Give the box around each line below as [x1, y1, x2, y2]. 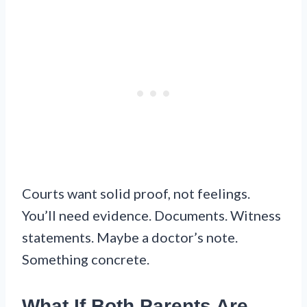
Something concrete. [22, 251, 149, 268]
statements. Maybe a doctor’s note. [22, 229, 238, 246]
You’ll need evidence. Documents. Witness [22, 207, 281, 224]
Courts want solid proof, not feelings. [22, 185, 250, 202]
